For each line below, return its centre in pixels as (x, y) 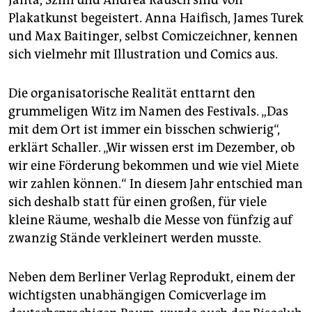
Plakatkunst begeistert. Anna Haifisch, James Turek (156, 18)
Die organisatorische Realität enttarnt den (132, 93)
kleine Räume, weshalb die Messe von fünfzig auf (150, 220)
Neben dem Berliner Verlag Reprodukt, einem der (152, 277)
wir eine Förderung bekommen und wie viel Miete (154, 166)
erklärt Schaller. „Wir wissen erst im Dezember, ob (152, 148)
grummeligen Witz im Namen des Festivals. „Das (148, 111)
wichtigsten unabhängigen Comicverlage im (137, 295)
